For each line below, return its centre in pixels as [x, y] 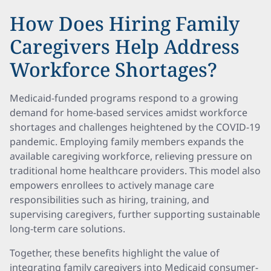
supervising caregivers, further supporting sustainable [135, 214]
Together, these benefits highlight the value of [115, 253]
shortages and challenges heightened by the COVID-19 [135, 127]
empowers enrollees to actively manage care [112, 185]
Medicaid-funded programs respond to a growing [124, 98]
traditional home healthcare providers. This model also [135, 171]
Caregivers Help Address [125, 46]
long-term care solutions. [67, 229]
